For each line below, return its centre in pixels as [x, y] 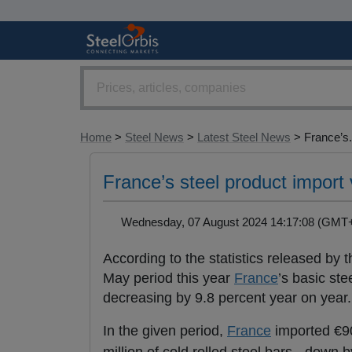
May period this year [169, 279]
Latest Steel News [244, 137]
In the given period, [165, 331]
